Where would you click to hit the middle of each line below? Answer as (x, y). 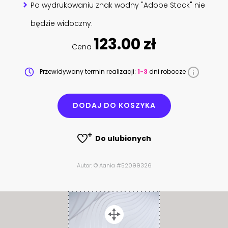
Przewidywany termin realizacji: (88, 71)
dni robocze (167, 71)
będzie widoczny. (62, 23)
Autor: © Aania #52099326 (114, 166)
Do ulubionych (123, 138)
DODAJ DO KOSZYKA (114, 106)
